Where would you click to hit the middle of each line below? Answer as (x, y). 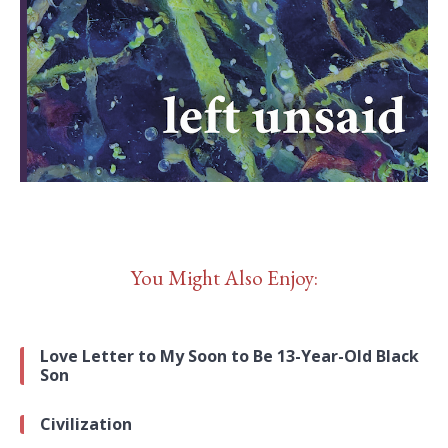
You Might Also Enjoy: (224, 277)
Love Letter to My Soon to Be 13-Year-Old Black (229, 355)
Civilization (86, 423)
